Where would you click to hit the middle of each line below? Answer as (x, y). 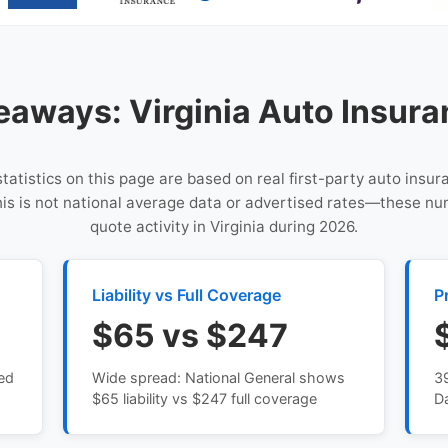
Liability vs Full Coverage (187, 294)
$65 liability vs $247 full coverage (205, 398)
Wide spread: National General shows (219, 377)
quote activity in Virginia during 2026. (224, 226)
